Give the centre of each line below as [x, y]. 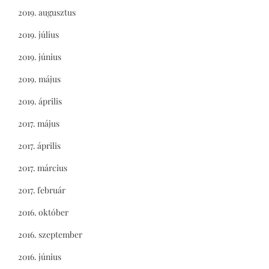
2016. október [43, 213]
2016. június [40, 257]
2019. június [40, 57]
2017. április [39, 146]
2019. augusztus [47, 13]
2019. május [39, 79]
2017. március [43, 168]
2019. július [38, 35]
